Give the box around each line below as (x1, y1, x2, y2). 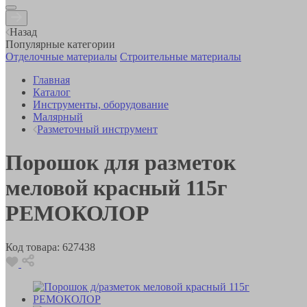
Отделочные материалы (5, 50, 117, 62)
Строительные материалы (120, 50, 241, 62)
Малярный (33, 110, 83, 123)
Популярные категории (5, 38, 115, 50)
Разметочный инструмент (37, 123, 158, 135)
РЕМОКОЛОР (5, 201, 149, 226)
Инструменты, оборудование (33, 98, 169, 110)
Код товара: (5, 241, 60, 253)
